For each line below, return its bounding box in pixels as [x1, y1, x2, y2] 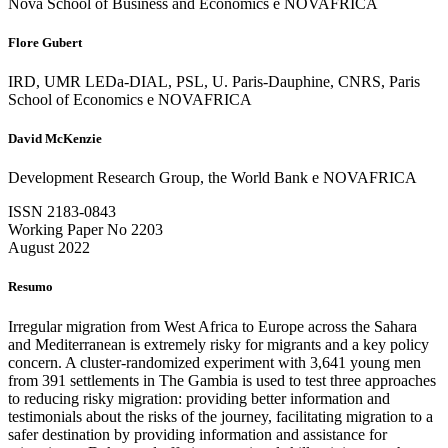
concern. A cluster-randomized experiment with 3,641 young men [8, 353, 421, 371]
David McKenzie [8, 131, 102, 147]
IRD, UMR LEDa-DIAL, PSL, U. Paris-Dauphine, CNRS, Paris [8, 72, 420, 90]
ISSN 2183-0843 [8, 203, 116, 221]
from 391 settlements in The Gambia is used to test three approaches [8, 371, 436, 389]
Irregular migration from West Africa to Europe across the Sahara [8, 317, 417, 335]
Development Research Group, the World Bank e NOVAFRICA [8, 169, 417, 187]
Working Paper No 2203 [8, 221, 163, 239]
